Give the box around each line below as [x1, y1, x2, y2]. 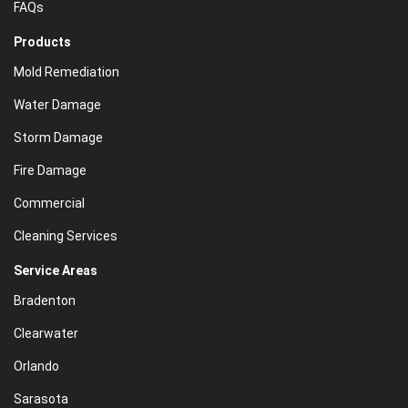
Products [14, 35, 71, 49]
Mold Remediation [14, 65, 119, 79]
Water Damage [14, 97, 101, 112]
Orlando [14, 359, 59, 373]
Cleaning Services [14, 229, 117, 243]
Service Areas [14, 263, 97, 278]
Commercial [14, 196, 85, 210]
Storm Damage [14, 130, 103, 145]
